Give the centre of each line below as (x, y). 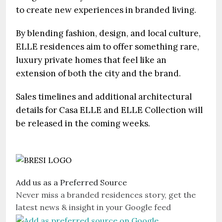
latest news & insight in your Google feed (93, 207)
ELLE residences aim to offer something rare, (108, 46)
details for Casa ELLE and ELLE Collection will (109, 110)
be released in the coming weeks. (83, 123)
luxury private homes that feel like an (91, 60)
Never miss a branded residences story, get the (106, 195)
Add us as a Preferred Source (71, 182)
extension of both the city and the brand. (98, 73)
